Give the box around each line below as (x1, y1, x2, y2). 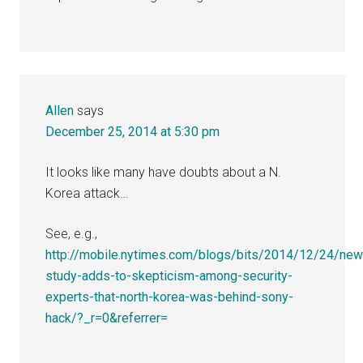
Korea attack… (45, 185, 129, 201)
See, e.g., (45, 225, 98, 241)
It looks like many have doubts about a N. (45, 164, 282, 180)
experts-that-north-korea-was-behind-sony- (45, 288, 294, 305)
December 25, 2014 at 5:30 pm (45, 123, 220, 139)
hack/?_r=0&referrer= (45, 310, 169, 326)
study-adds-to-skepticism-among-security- (45, 267, 293, 284)
